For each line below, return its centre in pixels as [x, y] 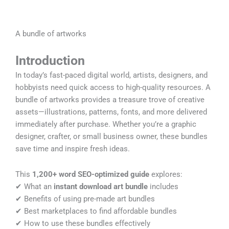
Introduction [50, 61]
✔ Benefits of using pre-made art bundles [85, 199]
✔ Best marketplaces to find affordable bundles [96, 211]
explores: [166, 174]
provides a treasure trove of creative [143, 100]
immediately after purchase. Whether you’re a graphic [106, 124]
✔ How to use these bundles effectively [83, 223]
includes [163, 186]
